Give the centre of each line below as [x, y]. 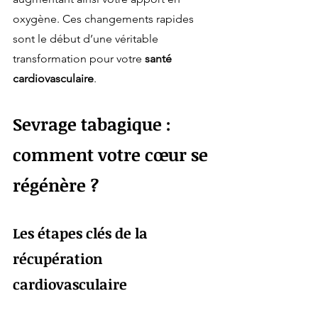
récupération [60, 259]
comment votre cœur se [113, 155]
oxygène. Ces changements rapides [105, 19]
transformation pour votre [79, 59]
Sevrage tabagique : [94, 124]
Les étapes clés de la [82, 233]
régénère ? [56, 185]
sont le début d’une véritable [87, 39]
